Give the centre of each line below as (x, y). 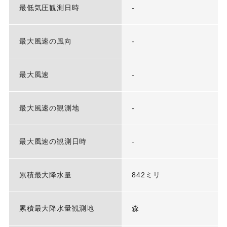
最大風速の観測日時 (53, 141)
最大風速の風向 (45, 41)
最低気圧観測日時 (49, 7)
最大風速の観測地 (49, 108)
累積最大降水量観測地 (56, 208)
